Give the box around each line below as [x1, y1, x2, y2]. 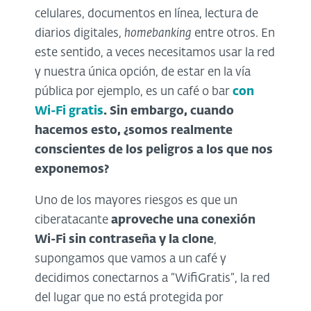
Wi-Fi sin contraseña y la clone [35, 233, 214, 246]
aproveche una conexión [111, 214, 255, 226]
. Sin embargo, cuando [103, 105, 234, 117]
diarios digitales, [35, 27, 124, 40]
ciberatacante [35, 214, 111, 226]
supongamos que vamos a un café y [35, 253, 226, 265]
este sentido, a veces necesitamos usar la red [35, 47, 275, 59]
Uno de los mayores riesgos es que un [35, 194, 237, 207]
